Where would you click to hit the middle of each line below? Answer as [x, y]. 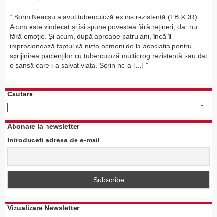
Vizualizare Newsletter [43, 208]
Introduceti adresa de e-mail [54, 140]
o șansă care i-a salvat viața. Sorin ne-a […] [77, 66]
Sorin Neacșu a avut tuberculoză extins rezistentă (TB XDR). [107, 17]
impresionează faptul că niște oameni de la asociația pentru [101, 46]
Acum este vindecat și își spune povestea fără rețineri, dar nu [103, 27]
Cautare [20, 94]
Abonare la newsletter [43, 127]
